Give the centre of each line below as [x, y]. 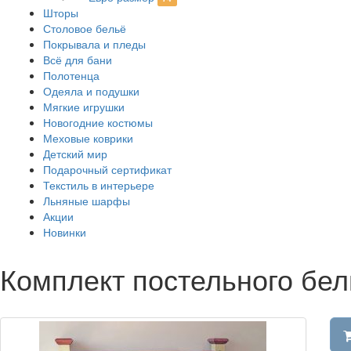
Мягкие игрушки [84, 106]
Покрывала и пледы [94, 43]
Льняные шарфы [87, 200]
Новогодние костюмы [98, 122]
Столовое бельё [85, 28]
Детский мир [75, 153]
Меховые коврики [88, 138]
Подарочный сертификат [107, 169]
